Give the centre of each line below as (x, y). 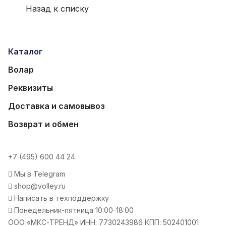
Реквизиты (31, 88)
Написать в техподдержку (61, 198)
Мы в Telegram (39, 174)
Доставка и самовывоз (56, 106)
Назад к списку (57, 8)
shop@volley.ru (39, 186)
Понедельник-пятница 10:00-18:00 (73, 210)
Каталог (25, 51)
